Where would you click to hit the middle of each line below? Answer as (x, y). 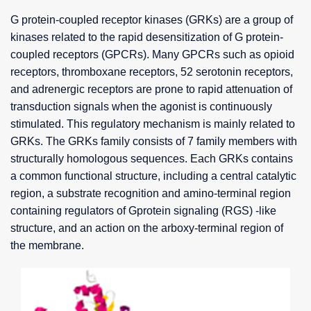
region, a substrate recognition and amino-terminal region (151, 194)
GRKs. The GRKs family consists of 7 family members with (154, 142)
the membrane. (47, 246)
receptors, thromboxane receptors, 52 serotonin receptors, (152, 72)
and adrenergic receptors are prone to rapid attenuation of (151, 90)
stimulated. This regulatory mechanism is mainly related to (153, 124)
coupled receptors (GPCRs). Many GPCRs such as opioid (152, 55)
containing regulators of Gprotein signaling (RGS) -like (143, 211)
